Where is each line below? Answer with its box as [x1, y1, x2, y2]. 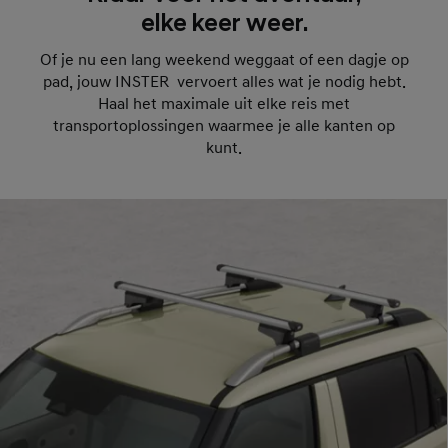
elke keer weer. [140, 8, 308, 39]
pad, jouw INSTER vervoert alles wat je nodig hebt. [42, 71, 406, 92]
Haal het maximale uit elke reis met [98, 93, 350, 114]
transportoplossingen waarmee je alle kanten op [53, 115, 395, 136]
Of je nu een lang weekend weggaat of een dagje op [39, 49, 409, 70]
